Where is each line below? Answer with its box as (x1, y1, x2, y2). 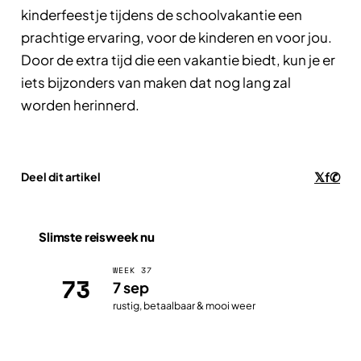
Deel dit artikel (21, 169, 101, 185)
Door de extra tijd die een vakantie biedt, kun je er (21, 50, 335, 68)
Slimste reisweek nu (39, 228, 156, 244)
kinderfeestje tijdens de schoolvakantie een (21, 5, 302, 23)
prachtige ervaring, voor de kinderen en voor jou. (21, 27, 332, 46)
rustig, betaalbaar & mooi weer (113, 299, 255, 313)
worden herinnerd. (21, 95, 139, 114)
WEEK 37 (113, 264, 152, 277)
